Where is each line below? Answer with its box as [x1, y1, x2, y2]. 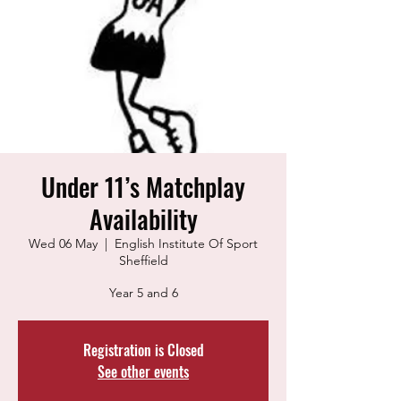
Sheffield [118, 252, 168, 269]
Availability [89, 200, 198, 237]
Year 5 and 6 [108, 285, 178, 301]
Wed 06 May [29, 235, 98, 252]
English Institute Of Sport [115, 235, 258, 252]
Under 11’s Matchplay [41, 168, 245, 205]
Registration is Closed [82, 339, 204, 361]
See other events [98, 361, 189, 382]
